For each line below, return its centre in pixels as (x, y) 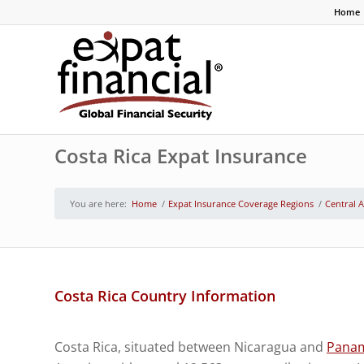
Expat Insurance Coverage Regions (241, 204)
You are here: (98, 204)
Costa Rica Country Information (165, 296)
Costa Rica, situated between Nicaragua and (191, 347)
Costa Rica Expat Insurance (181, 156)
